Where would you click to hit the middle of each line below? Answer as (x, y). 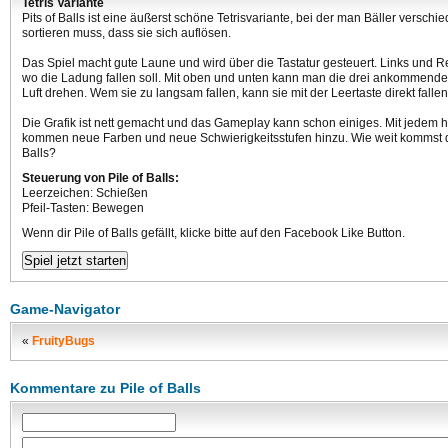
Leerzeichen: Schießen (85, 193)
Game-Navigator (65, 309)
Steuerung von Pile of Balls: (100, 178)
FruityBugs (63, 341)
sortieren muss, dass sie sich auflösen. (126, 33)
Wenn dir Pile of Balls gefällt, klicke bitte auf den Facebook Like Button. (213, 233)
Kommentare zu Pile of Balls (105, 388)
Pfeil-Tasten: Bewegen (83, 208)
